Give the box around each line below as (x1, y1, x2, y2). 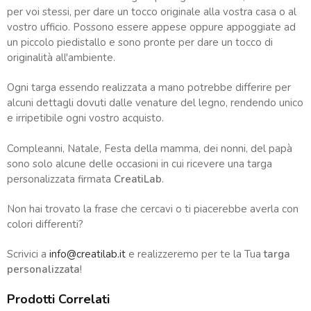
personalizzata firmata (7, 171, 114, 186)
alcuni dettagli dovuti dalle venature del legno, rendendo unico (7, 96, 303, 110)
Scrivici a (7, 246, 49, 261)
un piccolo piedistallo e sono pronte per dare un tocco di (7, 35, 273, 50)
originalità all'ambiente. (7, 51, 115, 65)
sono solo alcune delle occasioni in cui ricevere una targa (7, 156, 272, 171)
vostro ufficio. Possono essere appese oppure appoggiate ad (7, 20, 296, 35)
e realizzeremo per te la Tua (126, 246, 264, 261)
